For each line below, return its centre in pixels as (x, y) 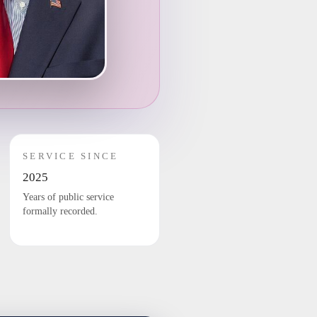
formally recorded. (60, 211)
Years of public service (69, 197)
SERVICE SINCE (71, 156)
